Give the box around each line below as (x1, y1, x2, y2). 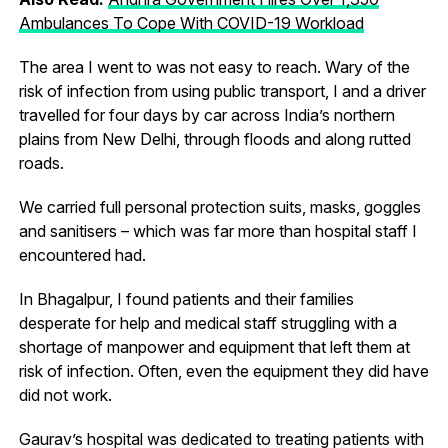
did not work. (18, 384, 112, 405)
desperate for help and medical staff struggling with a (18, 312, 397, 333)
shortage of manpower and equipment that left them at (18, 336, 410, 357)
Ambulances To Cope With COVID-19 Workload (18, 12, 364, 33)
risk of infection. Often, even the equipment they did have (18, 360, 429, 381)
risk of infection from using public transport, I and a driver (18, 80, 426, 101)
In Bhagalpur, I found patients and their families (18, 288, 354, 309)
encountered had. (18, 244, 146, 265)
